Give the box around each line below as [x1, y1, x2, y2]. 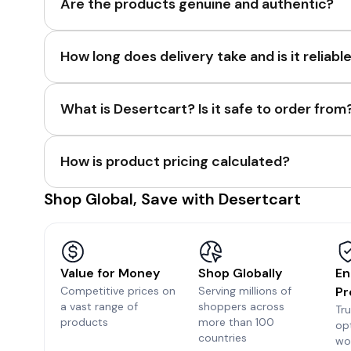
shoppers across [197, 299, 284, 313]
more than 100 [197, 315, 274, 329]
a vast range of [60, 299, 138, 313]
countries [197, 331, 247, 345]
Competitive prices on [60, 284, 175, 298]
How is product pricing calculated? [60, 152, 290, 171]
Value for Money [60, 265, 160, 281]
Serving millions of [197, 284, 291, 298]
